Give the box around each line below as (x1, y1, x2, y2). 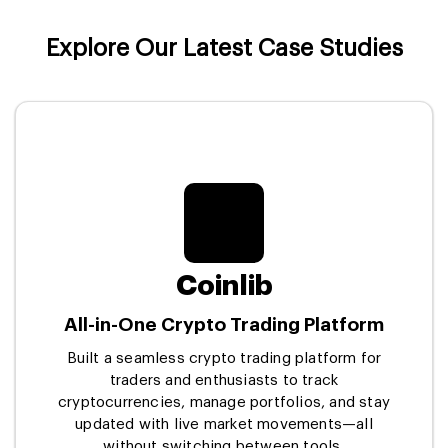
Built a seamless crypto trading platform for (66, 350, 382, 366)
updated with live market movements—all (75, 416, 373, 432)
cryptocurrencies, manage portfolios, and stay (57, 394, 390, 410)
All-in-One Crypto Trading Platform (64, 314, 384, 334)
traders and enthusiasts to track (109, 372, 339, 388)
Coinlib (175, 271, 273, 300)
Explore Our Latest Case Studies (45, 35, 403, 60)
